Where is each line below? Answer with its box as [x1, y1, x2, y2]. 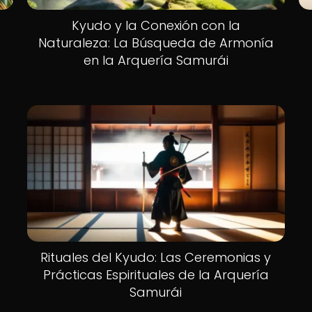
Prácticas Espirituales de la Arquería [42, 265, 269, 283]
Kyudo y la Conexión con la [71, 16, 240, 34]
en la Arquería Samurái [83, 51, 228, 69]
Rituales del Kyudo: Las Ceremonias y [40, 248, 272, 266]
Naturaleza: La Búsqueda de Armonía [38, 33, 274, 52]
